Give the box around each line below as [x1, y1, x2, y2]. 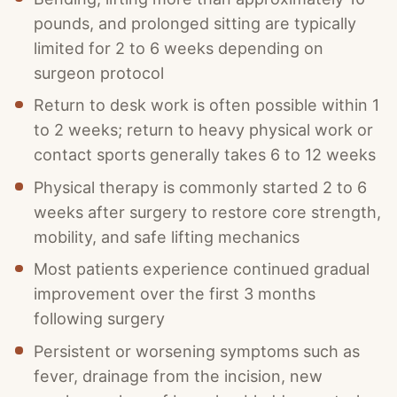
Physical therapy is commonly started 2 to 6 [34, 177, 368, 197]
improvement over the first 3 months [34, 284, 316, 304]
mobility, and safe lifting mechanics [34, 227, 300, 246]
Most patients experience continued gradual [34, 260, 370, 279]
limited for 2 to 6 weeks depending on [34, 38, 324, 58]
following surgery [34, 309, 166, 329]
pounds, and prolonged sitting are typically [34, 13, 357, 33]
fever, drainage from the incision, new [34, 366, 323, 385]
